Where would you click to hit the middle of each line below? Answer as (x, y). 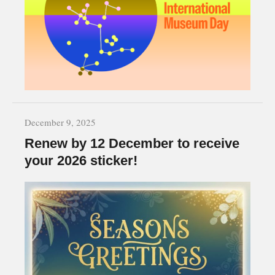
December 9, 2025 (60, 122)
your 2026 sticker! (81, 160)
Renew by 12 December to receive (132, 143)
